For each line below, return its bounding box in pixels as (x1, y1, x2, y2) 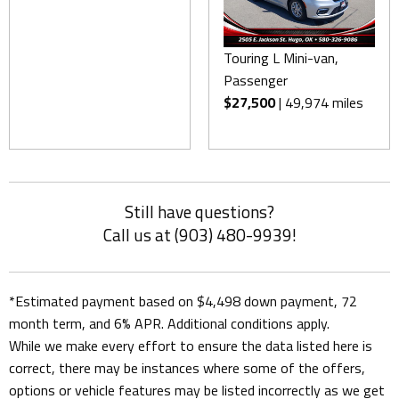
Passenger (224, 69, 288, 91)
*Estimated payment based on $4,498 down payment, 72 (9, 290, 357, 313)
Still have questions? (125, 199, 274, 225)
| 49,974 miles (275, 91, 363, 113)
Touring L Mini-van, (224, 46, 338, 69)
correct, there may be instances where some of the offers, (9, 357, 365, 379)
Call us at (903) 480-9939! (102, 222, 297, 248)
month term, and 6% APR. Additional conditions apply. (9, 313, 330, 335)
